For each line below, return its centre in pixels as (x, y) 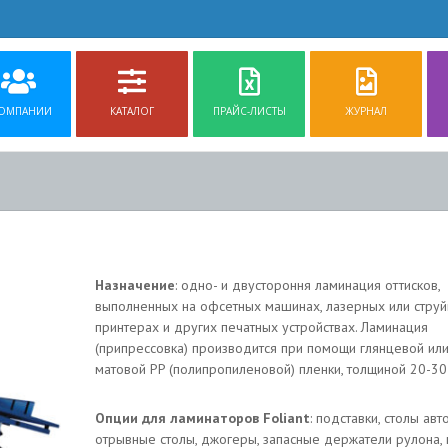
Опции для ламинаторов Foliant (202, 418)
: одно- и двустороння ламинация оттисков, (307, 285)
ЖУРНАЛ (366, 110)
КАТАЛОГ (132, 110)
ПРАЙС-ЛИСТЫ (249, 110)
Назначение (134, 285)
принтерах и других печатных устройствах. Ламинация (261, 327)
